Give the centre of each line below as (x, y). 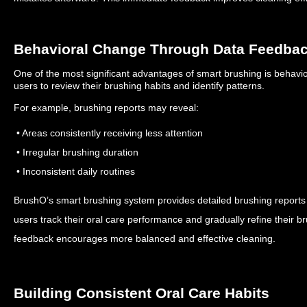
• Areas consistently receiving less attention (108, 133)
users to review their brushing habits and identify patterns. (139, 86)
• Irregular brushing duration (76, 152)
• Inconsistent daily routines (74, 171)
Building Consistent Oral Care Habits (142, 293)
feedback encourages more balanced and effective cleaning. (145, 238)
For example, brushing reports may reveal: (106, 108)
